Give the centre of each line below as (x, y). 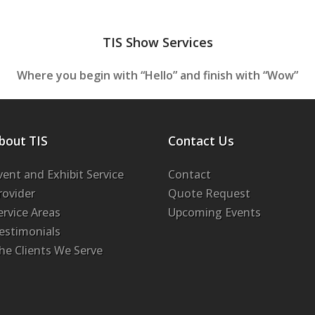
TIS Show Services (157, 42)
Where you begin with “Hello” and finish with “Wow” (157, 75)
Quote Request (209, 193)
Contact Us (201, 141)
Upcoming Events (214, 212)
